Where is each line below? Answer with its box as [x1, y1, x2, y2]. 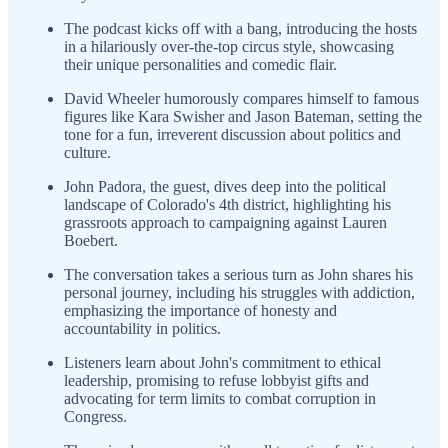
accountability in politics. [64, 319, 221, 337]
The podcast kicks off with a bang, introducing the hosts [64, 19, 417, 37]
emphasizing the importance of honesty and [64, 301, 337, 319]
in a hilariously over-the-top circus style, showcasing [64, 37, 394, 55]
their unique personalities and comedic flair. [64, 55, 337, 73]
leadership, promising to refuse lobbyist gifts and [64, 371, 369, 389]
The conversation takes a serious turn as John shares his [64, 265, 413, 283]
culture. [64, 143, 111, 161]
